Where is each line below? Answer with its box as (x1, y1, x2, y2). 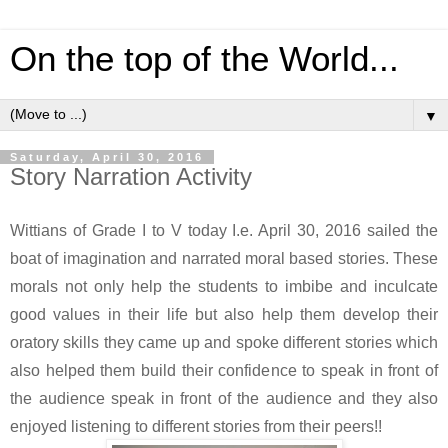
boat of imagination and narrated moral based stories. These (10, 249, 438, 267)
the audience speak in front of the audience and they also (10, 389, 438, 407)
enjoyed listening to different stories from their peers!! (10, 417, 394, 435)
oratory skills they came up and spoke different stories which (10, 333, 438, 351)
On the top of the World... (10, 40, 399, 78)
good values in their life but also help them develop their (10, 305, 438, 323)
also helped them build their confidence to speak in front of (10, 361, 438, 379)
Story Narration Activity (10, 163, 252, 190)
